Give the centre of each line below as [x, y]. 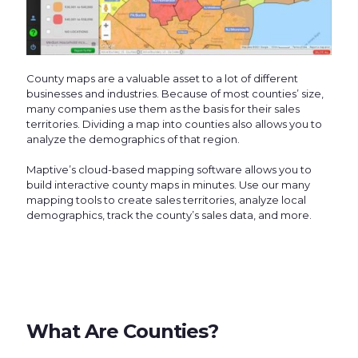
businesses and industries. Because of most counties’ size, [175, 94]
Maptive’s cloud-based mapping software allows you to [169, 170]
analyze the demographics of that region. [133, 139]
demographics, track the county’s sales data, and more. [169, 215]
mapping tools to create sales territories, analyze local [166, 200]
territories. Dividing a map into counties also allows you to [174, 124]
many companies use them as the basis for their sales [163, 109]
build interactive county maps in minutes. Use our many [168, 185]
